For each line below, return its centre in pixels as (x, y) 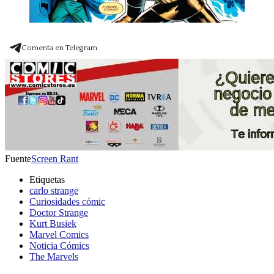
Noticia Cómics (59, 246)
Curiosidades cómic (67, 202)
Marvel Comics (59, 235)
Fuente (18, 159)
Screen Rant (55, 159)
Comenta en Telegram (59, 48)
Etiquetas (47, 180)
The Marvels (54, 257)
